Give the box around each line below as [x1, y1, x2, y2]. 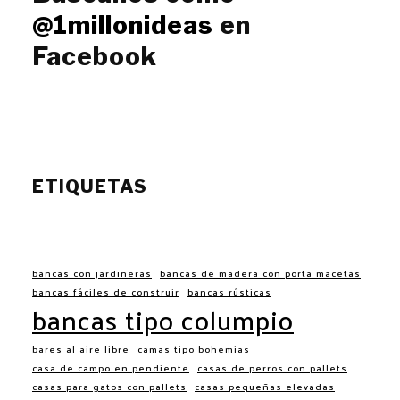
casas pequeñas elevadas [195, 377, 335, 395]
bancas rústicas [187, 282, 271, 300]
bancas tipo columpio [32, 295, 294, 343]
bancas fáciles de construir [32, 282, 179, 300]
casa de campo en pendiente [32, 358, 189, 376]
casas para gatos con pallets [32, 377, 187, 395]
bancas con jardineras [32, 263, 152, 281]
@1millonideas [32, 9, 213, 40]
